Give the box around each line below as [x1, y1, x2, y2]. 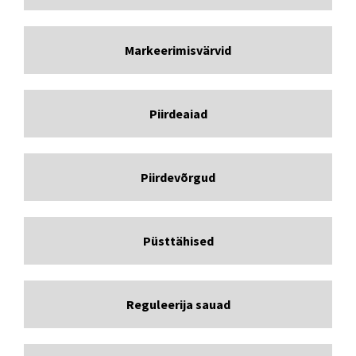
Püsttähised [142, 232, 214, 249]
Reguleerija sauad [126, 296, 230, 312]
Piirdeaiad [149, 105, 207, 122]
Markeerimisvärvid [125, 41, 231, 58]
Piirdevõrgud [141, 168, 215, 185]
